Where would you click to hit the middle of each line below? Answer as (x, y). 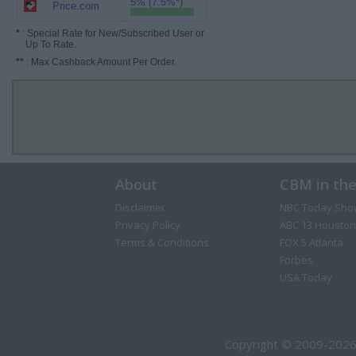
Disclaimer (140, 207)
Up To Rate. (46, 44)
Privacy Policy (147, 225)
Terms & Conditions (162, 242)
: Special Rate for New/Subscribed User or (112, 33)
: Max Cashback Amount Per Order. (100, 62)
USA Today (306, 277)
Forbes (296, 260)
